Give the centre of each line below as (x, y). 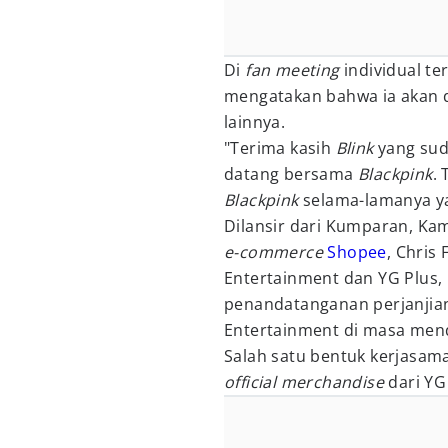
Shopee (357, 252)
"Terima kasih (280, 148)
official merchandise (306, 382)
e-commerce (276, 252)
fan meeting (295, 70)
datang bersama (291, 174)
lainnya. (255, 122)
